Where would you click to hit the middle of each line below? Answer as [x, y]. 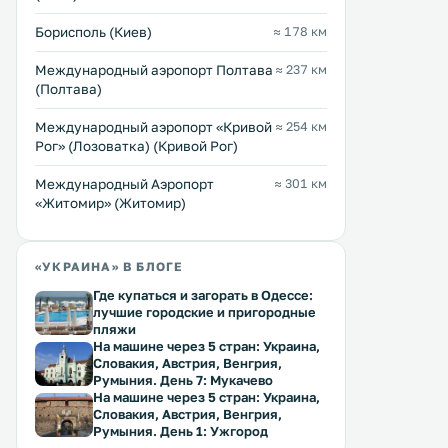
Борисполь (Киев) [93, 32]
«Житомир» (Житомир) [110, 203]
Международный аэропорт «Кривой [153, 127]
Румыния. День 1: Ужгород [180, 431]
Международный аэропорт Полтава [154, 70]
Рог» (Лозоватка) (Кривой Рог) [136, 146]
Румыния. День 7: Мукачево [183, 380]
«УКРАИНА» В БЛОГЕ [109, 266]
